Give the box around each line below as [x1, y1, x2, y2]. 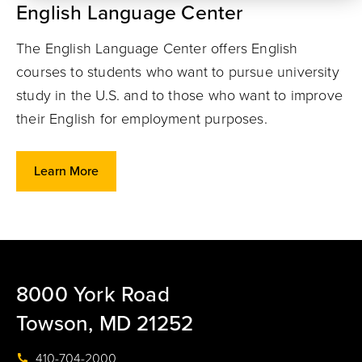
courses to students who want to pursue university [16, 63, 339, 81]
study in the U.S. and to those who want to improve [16, 86, 343, 104]
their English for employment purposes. [16, 110, 267, 128]
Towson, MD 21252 [16, 311, 194, 336]
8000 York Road [16, 282, 170, 307]
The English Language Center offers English [16, 40, 298, 57]
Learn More [34, 163, 99, 179]
